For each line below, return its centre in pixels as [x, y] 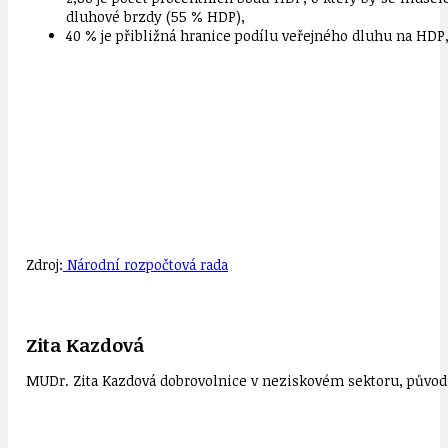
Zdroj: [44, 264]
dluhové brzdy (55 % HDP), [155, 16]
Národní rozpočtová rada [145, 264]
